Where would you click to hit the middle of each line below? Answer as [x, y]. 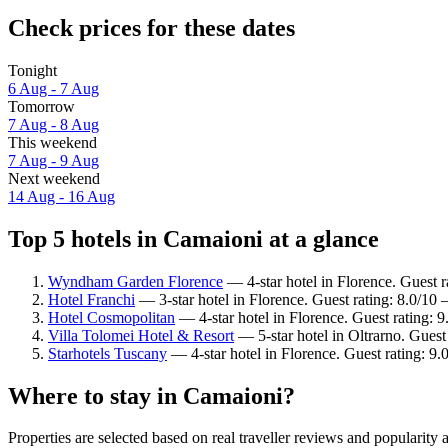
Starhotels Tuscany [107, 353]
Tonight [32, 70]
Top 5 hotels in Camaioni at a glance [193, 238]
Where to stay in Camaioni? [151, 395]
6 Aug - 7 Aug [53, 88]
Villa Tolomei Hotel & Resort [141, 335]
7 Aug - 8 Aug [53, 124]
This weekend [52, 142]
